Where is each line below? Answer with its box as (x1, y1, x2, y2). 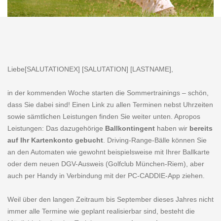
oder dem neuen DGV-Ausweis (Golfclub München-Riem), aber (7, 160, 204, 168)
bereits (189, 124, 213, 132)
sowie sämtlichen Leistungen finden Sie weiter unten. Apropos (7, 112, 200, 120)
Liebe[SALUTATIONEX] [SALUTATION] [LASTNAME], (7, 65, 173, 73)
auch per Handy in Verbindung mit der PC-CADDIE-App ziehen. (7, 172, 205, 180)
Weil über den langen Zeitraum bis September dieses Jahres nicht (7, 195, 214, 203)
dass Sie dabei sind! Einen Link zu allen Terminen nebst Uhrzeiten (7, 101, 213, 109)
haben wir (155, 124, 189, 132)
